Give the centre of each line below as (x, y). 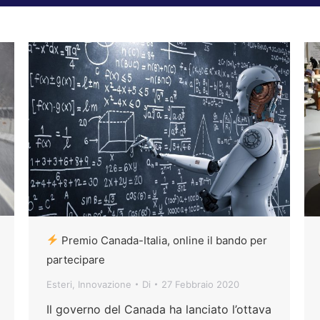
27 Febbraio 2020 (200, 284)
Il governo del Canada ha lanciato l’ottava (159, 309)
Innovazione (105, 284)
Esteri (59, 284)
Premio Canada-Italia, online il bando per (163, 240)
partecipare (76, 259)
